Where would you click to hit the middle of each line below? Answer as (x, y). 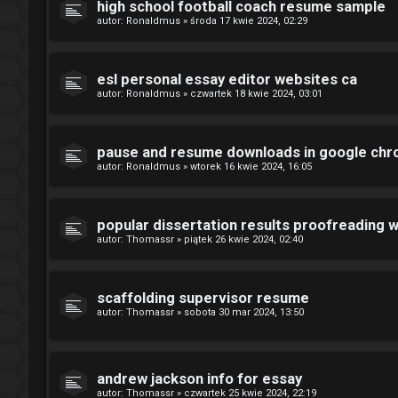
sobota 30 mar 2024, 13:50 (244, 312)
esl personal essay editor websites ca (227, 80)
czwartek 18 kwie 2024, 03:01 (256, 94)
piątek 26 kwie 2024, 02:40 (243, 239)
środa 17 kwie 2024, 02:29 (249, 21)
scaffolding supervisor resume (203, 298)
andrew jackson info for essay (199, 378)
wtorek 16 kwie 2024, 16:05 (251, 167)
